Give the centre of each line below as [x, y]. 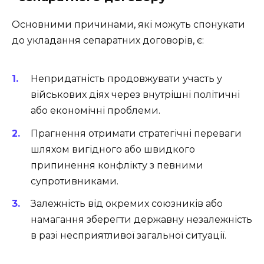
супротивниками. [75, 181]
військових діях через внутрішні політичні [135, 95]
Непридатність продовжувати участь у [126, 79]
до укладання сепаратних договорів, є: [108, 40]
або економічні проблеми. [95, 111]
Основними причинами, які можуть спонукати [128, 24]
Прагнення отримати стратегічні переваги [136, 133]
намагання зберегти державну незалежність [141, 219]
